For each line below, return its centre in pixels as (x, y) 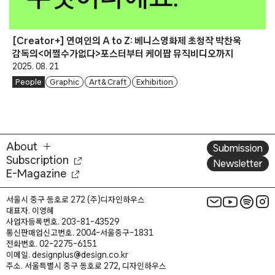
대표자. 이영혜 (30, 210)
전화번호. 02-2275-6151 (52, 243)
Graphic (64, 82)
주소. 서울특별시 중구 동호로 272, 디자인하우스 (86, 265)
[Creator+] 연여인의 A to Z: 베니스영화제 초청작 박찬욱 (126, 40)
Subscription (37, 160)
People (28, 82)
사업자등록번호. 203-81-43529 (63, 221)
